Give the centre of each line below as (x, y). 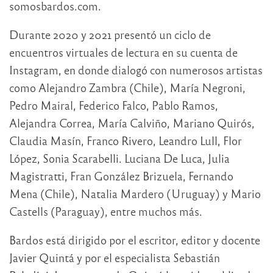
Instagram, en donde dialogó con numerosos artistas (136, 70)
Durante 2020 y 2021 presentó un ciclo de (110, 35)
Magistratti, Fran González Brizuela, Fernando (121, 176)
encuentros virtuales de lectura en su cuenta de (123, 52)
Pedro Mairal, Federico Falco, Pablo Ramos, (114, 105)
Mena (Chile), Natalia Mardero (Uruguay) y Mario (135, 194)
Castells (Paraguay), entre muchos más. (106, 211)
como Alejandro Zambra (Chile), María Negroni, (127, 88)
